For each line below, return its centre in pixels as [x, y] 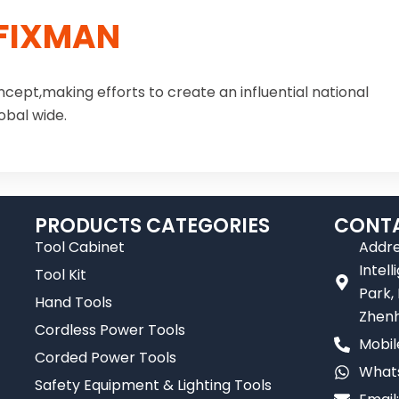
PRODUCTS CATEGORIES [153, 226]
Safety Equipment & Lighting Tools [154, 385]
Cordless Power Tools [110, 330]
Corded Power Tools [106, 358]
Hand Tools [74, 302]
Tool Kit [61, 275]
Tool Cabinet [80, 247]
